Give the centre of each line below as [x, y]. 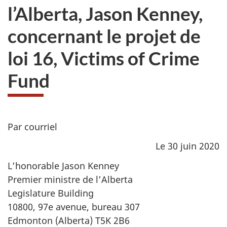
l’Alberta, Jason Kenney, [105, 13]
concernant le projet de [104, 35]
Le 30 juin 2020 [187, 146]
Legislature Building [51, 193]
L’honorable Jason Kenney [63, 165]
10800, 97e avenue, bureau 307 [74, 206]
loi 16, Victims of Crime [104, 58]
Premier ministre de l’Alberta [70, 179]
